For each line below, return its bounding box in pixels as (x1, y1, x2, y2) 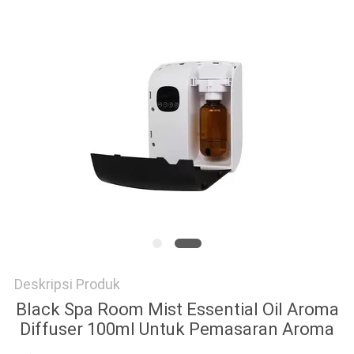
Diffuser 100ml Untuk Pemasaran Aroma (20, 319, 334, 340)
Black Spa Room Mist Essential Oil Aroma (15, 299, 339, 320)
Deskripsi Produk (13, 276, 120, 293)
